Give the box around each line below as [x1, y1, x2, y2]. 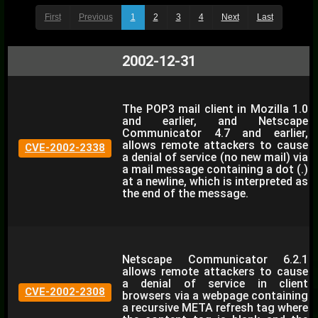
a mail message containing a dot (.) [122, 163, 308, 176]
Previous [78, 12, 113, 22]
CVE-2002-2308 [25, 285, 105, 298]
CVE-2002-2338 [25, 141, 105, 154]
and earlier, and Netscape [122, 114, 308, 128]
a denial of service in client [122, 277, 308, 290]
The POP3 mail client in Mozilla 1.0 [122, 102, 308, 116]
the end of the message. [122, 187, 248, 200]
